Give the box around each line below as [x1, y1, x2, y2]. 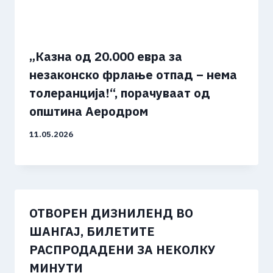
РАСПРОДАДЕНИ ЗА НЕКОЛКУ [29, 241, 216, 258]
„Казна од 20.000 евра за [29, 48, 182, 65]
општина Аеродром [29, 103, 148, 120]
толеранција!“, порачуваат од [29, 85, 210, 102]
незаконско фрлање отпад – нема [29, 66, 237, 83]
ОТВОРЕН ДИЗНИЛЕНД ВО [29, 205, 193, 222]
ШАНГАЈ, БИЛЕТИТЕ [29, 223, 155, 240]
